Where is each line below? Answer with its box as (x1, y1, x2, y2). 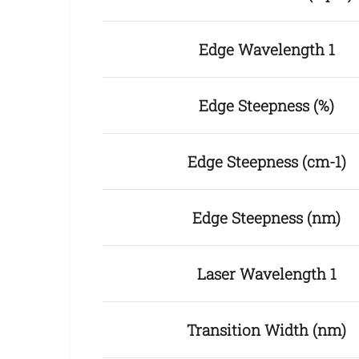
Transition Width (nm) (187, 320, 346, 341)
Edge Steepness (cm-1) (187, 151, 346, 172)
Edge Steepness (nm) (192, 208, 341, 228)
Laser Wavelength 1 (196, 264, 337, 284)
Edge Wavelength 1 (198, 39, 335, 60)
